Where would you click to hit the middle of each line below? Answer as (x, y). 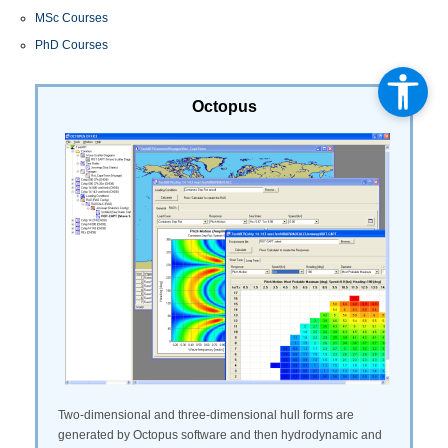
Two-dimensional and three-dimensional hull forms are (206, 415)
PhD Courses (71, 45)
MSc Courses (71, 18)
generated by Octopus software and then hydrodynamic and (220, 435)
